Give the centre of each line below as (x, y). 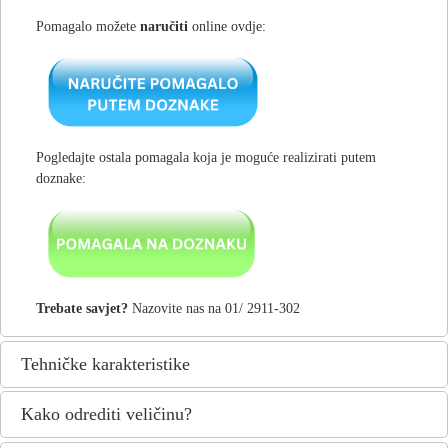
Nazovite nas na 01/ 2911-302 (214, 308)
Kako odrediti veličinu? (106, 414)
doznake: (61, 178)
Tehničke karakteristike (105, 363)
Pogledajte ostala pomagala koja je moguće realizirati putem (206, 157)
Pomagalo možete (88, 26)
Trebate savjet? (82, 308)
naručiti (164, 26)
